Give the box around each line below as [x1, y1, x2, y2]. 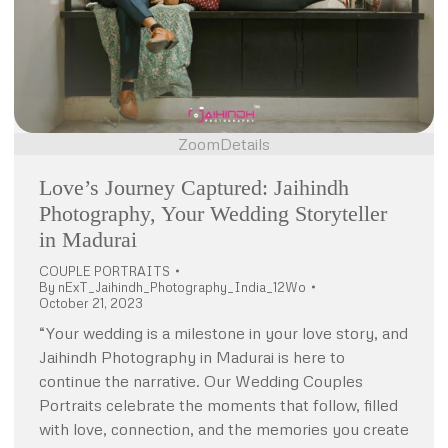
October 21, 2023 [39, 295, 143, 311]
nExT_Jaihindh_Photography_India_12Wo [58, 279, 306, 295]
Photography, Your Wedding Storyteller [39, 201, 387, 226]
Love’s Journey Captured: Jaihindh [39, 175, 349, 200]
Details [220, 134, 270, 154]
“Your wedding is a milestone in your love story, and [39, 323, 408, 343]
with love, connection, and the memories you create [39, 419, 409, 439]
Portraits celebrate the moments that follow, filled [39, 395, 398, 415]
